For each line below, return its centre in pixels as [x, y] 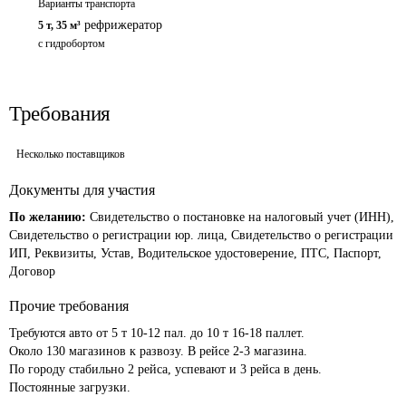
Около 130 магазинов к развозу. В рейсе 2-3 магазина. [158, 351]
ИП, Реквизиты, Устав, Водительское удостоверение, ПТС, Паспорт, [195, 253]
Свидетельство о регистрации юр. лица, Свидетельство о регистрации [201, 235]
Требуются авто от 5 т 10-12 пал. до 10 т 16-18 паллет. [157, 333]
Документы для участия [82, 190]
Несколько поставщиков [71, 154]
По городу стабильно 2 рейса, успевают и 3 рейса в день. [165, 369]
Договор [32, 271]
